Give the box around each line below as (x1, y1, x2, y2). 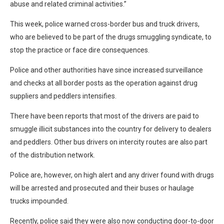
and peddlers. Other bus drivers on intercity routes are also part (10, 137, 207, 146)
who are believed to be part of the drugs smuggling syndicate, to (10, 32, 211, 41)
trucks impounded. (10, 196, 68, 205)
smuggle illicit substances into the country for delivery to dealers (10, 124, 211, 133)
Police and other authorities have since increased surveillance (10, 65, 203, 74)
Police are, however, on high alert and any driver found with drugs (10, 170, 214, 179)
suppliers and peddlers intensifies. (10, 91, 116, 100)
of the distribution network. (10, 150, 95, 159)
